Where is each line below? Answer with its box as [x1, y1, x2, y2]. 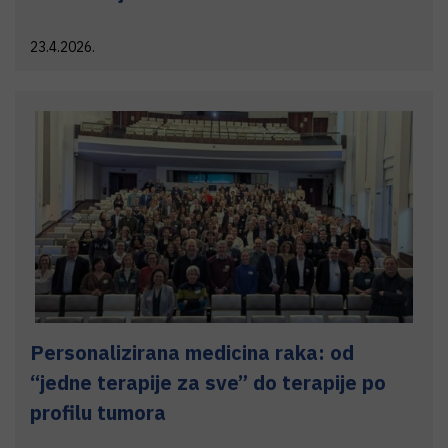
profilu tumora [30, 399, 166, 427]
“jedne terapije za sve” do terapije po [30, 369, 386, 397]
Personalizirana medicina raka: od [30, 339, 354, 367]
